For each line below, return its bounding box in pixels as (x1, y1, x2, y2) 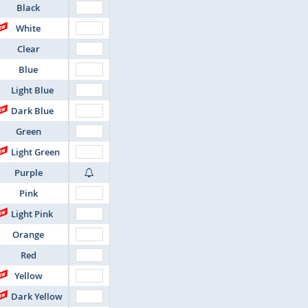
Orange (12, 228, 44, 241)
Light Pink (11, 208, 53, 220)
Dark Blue (11, 104, 54, 117)
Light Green (11, 146, 60, 158)
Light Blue (11, 84, 54, 96)
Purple (14, 166, 43, 179)
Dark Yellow (11, 290, 63, 302)
